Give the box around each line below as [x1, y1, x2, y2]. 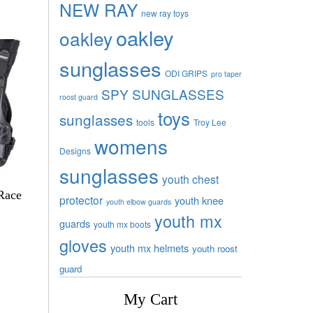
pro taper [210, 68, 242, 79]
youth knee [174, 192, 224, 208]
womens [94, 131, 168, 160]
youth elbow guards [105, 196, 171, 207]
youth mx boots [93, 217, 151, 230]
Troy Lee [193, 115, 226, 128]
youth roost [191, 241, 238, 255]
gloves [59, 233, 107, 257]
